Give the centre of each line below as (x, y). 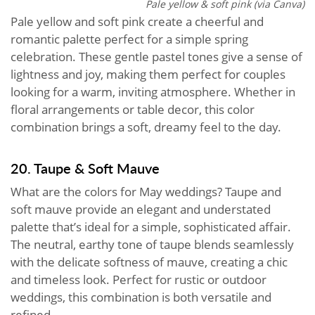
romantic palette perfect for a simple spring (129, 39)
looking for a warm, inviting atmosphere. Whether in (153, 92)
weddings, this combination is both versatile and (141, 297)
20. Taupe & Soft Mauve (85, 168)
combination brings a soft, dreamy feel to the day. (146, 127)
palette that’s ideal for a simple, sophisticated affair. (151, 227)
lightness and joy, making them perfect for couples (148, 75)
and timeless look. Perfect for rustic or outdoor (139, 280)
